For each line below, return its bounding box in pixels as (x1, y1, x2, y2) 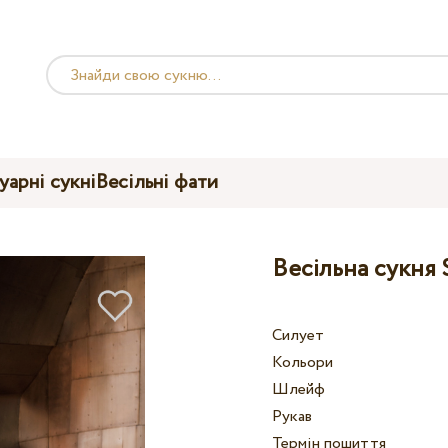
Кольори (272, 351, 334, 375)
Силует (272, 324, 325, 348)
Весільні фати (96, 167, 219, 197)
